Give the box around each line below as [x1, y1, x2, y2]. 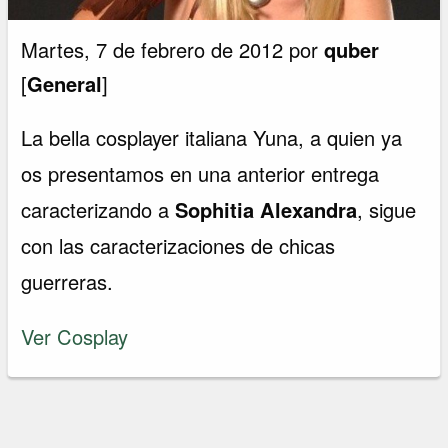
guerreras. [21, 267, 114, 297]
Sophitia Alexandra [175, 195, 358, 225]
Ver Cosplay [21, 321, 129, 351]
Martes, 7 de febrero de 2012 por [21, 35, 325, 65]
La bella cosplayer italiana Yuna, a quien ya [21, 123, 403, 153]
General [27, 69, 103, 99]
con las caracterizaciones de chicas [21, 231, 336, 261]
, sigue [357, 195, 417, 225]
